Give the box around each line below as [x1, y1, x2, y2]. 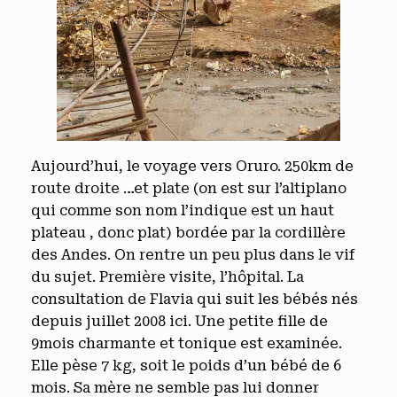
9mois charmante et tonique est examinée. [31, 335, 342, 352]
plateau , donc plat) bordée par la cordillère [31, 224, 346, 241]
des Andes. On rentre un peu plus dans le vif [31, 246, 354, 263]
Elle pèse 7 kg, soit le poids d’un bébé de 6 [31, 357, 341, 374]
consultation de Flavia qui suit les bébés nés [31, 291, 358, 307]
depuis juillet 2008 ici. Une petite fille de [31, 313, 328, 330]
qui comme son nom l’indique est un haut [31, 202, 334, 219]
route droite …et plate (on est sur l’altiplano [31, 180, 346, 197]
